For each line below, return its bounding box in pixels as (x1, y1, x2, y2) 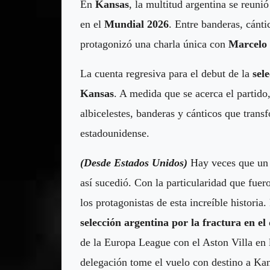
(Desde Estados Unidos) (80, 156, 187, 169)
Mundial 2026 (104, 17, 169, 30)
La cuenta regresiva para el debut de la (80, 67, 253, 80)
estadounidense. (80, 127, 149, 139)
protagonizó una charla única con (80, 37, 228, 50)
